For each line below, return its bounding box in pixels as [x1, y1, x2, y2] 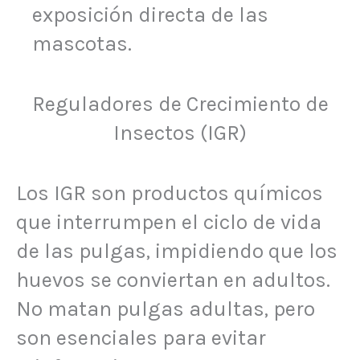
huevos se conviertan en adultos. [16, 267, 330, 292]
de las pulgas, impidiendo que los [16, 238, 337, 264]
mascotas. [32, 31, 132, 56]
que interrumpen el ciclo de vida [16, 209, 321, 235]
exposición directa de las [32, 2, 268, 27]
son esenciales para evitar [16, 325, 266, 350]
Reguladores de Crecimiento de [31, 91, 329, 117]
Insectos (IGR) [113, 120, 247, 145]
